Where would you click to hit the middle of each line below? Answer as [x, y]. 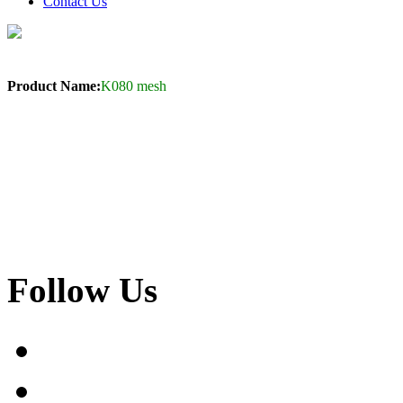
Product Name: [54, 85]
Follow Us [82, 291]
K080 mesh [134, 85]
